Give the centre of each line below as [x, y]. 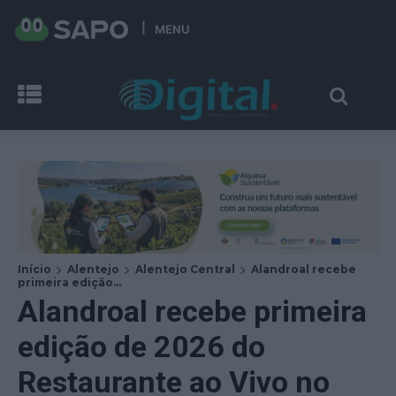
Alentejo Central [185, 269]
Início [34, 269]
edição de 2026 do [141, 346]
